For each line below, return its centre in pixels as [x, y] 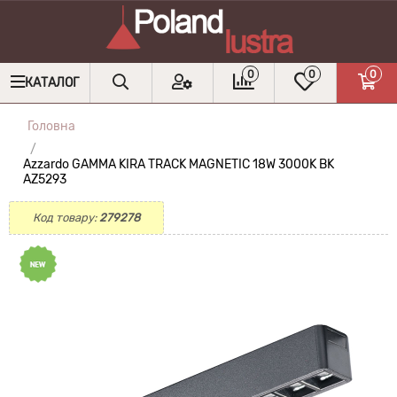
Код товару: [66, 218]
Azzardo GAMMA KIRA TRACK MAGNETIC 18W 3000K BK [179, 164]
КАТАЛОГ [52, 83]
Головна [51, 126]
